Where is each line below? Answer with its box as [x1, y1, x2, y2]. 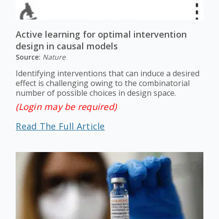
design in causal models [16, 40, 118, 52]
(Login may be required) [16, 101, 117, 112]
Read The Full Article [16, 120, 105, 132]
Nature [43, 52, 66, 62]
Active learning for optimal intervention [16, 28, 187, 40]
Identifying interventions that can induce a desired [16, 68, 200, 79]
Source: [16, 52, 43, 62]
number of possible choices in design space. [16, 88, 176, 98]
